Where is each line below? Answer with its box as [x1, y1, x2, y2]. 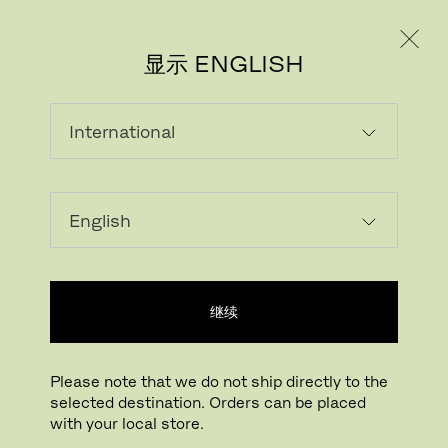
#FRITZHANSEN [11, 93, 209, 120]
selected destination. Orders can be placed [50, 394, 366, 411]
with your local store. [50, 415, 204, 432]
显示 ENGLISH [144, 50, 304, 77]
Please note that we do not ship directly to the [50, 373, 388, 390]
